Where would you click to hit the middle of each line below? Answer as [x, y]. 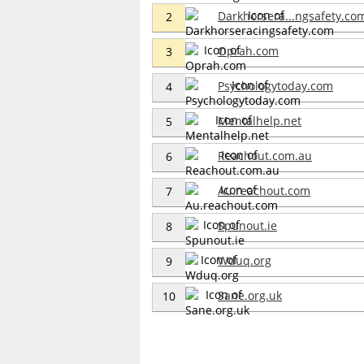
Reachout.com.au [265, 155]
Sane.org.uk [250, 295]
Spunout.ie [247, 225]
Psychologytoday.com [275, 85]
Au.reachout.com [264, 190]
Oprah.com [248, 50]
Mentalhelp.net [260, 120]
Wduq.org [245, 260]
